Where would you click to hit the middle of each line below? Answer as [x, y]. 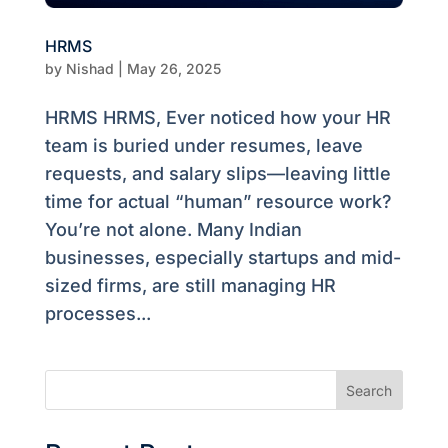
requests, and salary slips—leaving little [217, 174]
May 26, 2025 [173, 69]
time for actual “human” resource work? [218, 202]
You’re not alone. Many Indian [173, 230]
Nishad [89, 69]
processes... [97, 314]
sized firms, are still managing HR [190, 286]
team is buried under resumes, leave [203, 146]
